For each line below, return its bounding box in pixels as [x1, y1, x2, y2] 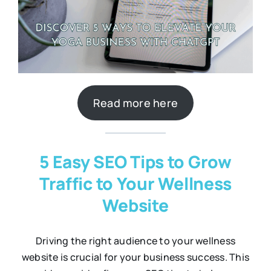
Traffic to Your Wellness [39, 172, 232, 195]
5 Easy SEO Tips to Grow [39, 150, 232, 174]
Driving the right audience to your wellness [35, 234, 236, 248]
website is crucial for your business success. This [22, 250, 249, 264]
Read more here [93, 96, 178, 111]
